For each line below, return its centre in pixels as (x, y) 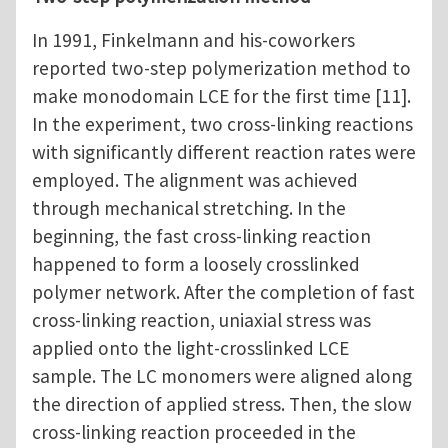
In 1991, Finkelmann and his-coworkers (193, 40)
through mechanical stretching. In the (189, 208)
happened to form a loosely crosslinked (196, 264)
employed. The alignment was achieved (195, 180)
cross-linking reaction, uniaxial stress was (201, 320)
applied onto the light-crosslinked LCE (190, 348)
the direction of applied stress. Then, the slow (222, 404)
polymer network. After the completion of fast (223, 292)
